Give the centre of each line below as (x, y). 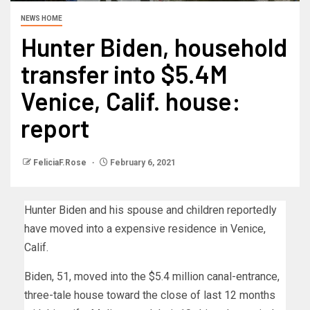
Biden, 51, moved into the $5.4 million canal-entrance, (152, 276)
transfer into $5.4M (124, 73)
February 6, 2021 (142, 162)
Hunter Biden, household (154, 46)
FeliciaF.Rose (61, 162)
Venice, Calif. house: (131, 100)
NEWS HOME (42, 18)
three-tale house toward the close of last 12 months (150, 295)
